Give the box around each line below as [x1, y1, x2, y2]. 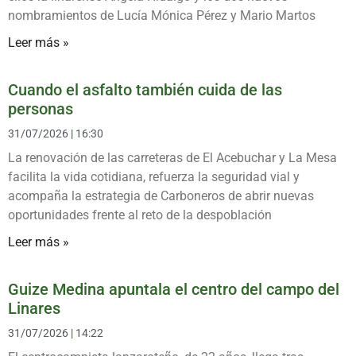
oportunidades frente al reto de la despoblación [8, 207, 272, 222]
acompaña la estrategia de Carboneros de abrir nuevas [8, 188, 314, 203]
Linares [8, 298, 60, 318]
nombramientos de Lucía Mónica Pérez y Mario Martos [8, 7, 315, 23]
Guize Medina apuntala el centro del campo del [8, 279, 339, 299]
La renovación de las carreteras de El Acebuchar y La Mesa [8, 149, 337, 165]
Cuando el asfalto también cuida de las [8, 79, 282, 99]
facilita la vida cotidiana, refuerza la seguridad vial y [8, 168, 300, 184]
